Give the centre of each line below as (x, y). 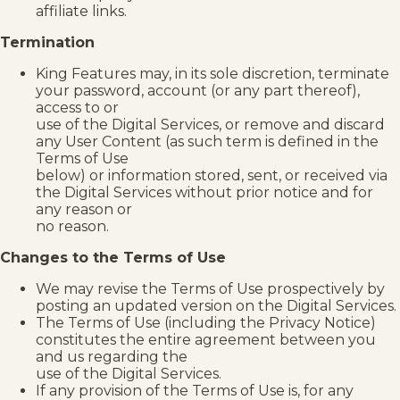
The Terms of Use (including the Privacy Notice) (206, 323)
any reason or (84, 210)
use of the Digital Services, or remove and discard (210, 125)
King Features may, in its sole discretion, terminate (212, 74)
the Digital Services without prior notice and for (204, 193)
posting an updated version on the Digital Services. (216, 306)
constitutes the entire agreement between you (206, 340)
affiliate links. (81, 12)
